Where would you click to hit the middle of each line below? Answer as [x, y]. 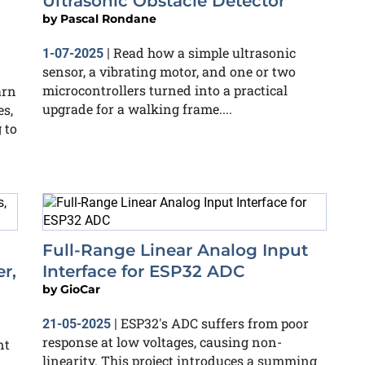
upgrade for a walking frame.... [137, 108]
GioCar [80, 289]
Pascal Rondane [108, 18]
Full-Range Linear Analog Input [175, 250]
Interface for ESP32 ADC [144, 271]
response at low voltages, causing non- [162, 342]
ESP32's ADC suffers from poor [215, 323]
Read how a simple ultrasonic [204, 52]
